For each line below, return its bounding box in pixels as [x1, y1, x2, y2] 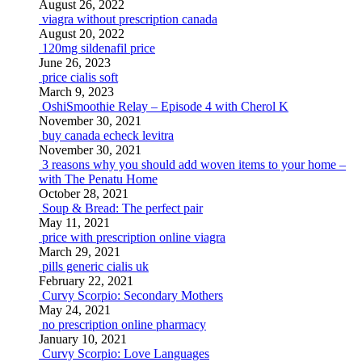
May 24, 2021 [39, 303, 111, 317]
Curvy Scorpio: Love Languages [42, 347, 209, 360]
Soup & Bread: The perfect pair [42, 201, 203, 215]
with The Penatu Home [39, 172, 158, 186]
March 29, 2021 [39, 245, 120, 259]
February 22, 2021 [39, 274, 133, 288]
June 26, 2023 [39, 56, 111, 69]
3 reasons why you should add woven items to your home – [42, 158, 346, 171]
